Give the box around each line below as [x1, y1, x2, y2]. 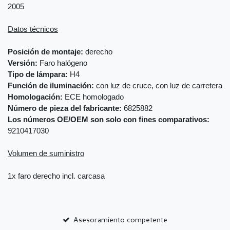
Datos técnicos [8, 25, 58, 34]
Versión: [8, 59, 37, 68]
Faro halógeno [37, 59, 87, 68]
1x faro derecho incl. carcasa [8, 172, 105, 181]
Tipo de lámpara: [8, 70, 68, 79]
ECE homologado [63, 93, 124, 102]
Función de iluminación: [8, 82, 94, 90]
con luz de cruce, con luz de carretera [94, 82, 222, 90]
